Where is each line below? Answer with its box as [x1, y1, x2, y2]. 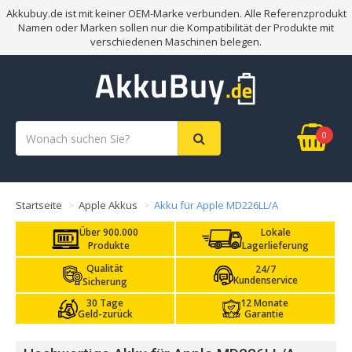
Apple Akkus [79, 198, 137, 212]
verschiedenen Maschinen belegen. [90, 35, 262, 49]
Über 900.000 [79, 225, 138, 239]
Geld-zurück [77, 307, 133, 321]
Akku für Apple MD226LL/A [154, 198, 278, 212]
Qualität [86, 262, 124, 275]
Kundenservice [233, 273, 298, 287]
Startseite [16, 198, 62, 212]
